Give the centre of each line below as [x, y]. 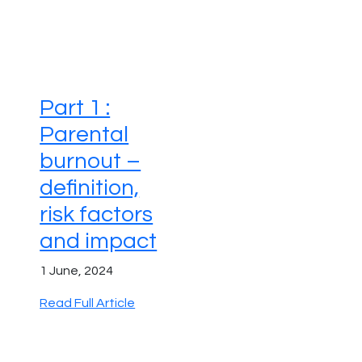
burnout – [90, 162]
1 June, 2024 [77, 271]
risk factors [97, 215]
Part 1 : [75, 108]
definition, [90, 188]
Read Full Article [88, 303]
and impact [99, 242]
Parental [84, 135]
